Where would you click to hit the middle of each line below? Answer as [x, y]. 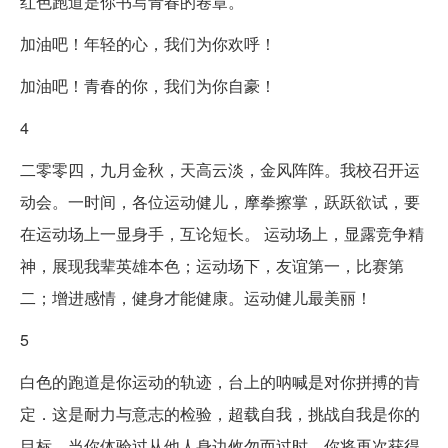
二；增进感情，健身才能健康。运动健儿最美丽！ [196, 297]
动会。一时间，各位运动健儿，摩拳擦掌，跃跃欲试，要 [220, 201]
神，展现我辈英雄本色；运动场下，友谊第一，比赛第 [212, 265]
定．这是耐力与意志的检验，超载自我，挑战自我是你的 [220, 413]
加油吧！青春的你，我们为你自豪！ [148, 85]
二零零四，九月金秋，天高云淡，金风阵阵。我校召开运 [220, 169]
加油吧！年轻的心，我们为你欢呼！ [148, 43]
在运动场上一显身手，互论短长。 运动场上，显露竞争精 [222, 233]
